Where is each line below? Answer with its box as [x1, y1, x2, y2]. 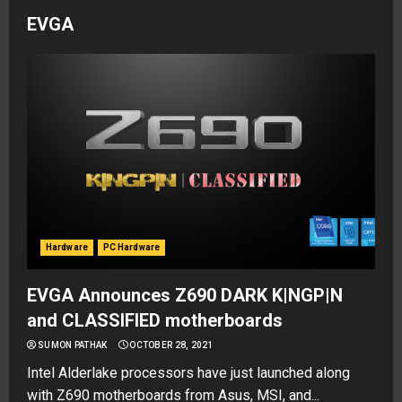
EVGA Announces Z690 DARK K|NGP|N [27, 284, 343, 306]
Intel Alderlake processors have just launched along [27, 364, 350, 381]
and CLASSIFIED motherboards [27, 310, 283, 331]
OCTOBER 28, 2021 [129, 340, 214, 350]
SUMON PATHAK [38, 340, 108, 350]
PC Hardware [102, 242, 160, 252]
